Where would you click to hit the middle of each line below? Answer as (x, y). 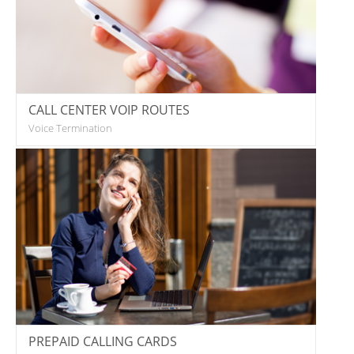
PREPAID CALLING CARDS (103, 341)
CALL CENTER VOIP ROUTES (109, 109)
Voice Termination (70, 128)
